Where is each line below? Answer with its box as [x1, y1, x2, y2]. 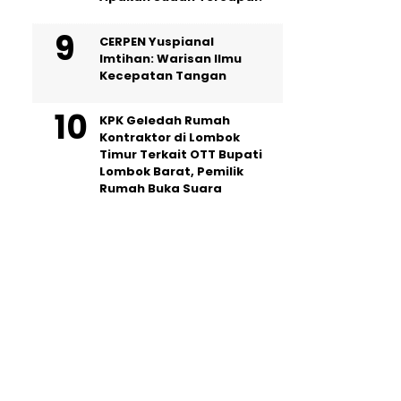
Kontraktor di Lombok [99, 129, 240, 146]
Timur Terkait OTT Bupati [99, 146, 262, 163]
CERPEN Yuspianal [99, 33, 214, 50]
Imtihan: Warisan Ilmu [99, 50, 242, 67]
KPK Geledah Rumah [99, 112, 230, 129]
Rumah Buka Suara [99, 180, 222, 197]
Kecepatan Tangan [99, 67, 226, 84]
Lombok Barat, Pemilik [99, 163, 243, 180]
